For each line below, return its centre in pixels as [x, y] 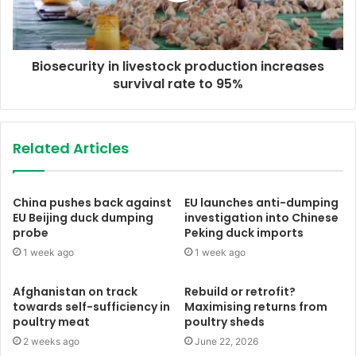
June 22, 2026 [226, 342]
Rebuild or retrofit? [240, 292]
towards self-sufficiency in [91, 307]
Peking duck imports [244, 233]
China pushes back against [92, 203]
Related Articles [71, 149]
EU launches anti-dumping [261, 203]
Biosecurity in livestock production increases [178, 67]
